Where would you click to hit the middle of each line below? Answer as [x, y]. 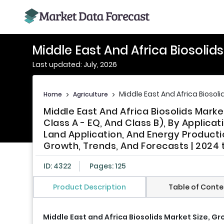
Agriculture [90, 94]
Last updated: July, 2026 [75, 64]
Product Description [89, 187]
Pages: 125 [108, 166]
